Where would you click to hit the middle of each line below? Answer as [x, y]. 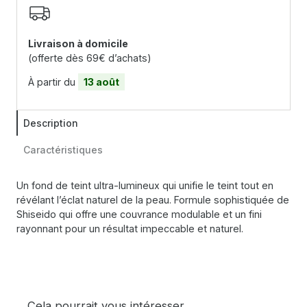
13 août [101, 82]
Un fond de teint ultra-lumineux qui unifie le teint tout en [145, 186]
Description [51, 123]
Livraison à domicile [78, 44]
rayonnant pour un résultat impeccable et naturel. [130, 229]
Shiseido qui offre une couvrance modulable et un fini [139, 214]
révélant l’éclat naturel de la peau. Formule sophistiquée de [153, 200]
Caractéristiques [63, 150]
